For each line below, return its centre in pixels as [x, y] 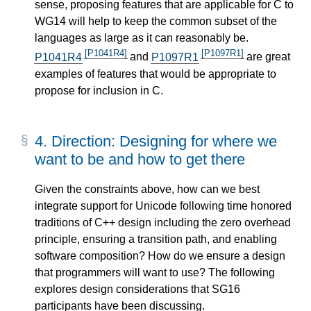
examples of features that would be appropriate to [155, 74]
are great [267, 57]
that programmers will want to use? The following [155, 273]
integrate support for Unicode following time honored [163, 206]
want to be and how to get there [140, 159]
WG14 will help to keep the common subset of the [156, 22]
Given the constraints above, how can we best [147, 190]
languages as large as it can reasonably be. [142, 38]
